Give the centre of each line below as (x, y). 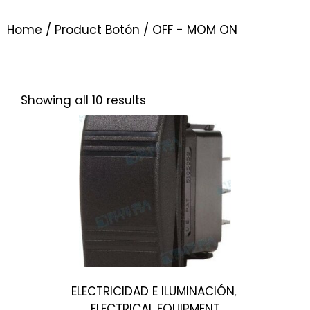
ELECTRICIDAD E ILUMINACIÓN (153, 291)
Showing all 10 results (83, 100)
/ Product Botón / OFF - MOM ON (140, 30)
